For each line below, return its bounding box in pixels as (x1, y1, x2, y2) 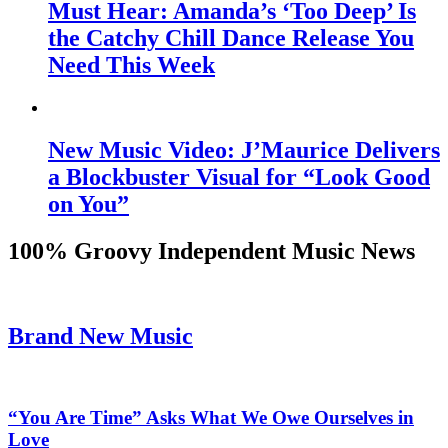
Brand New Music (8, 322, 193, 349)
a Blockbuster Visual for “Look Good (48, 164, 430, 191)
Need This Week (48, 52, 215, 79)
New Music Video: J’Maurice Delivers (48, 137, 440, 164)
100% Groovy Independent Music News (8, 238, 415, 265)
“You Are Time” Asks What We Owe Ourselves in (8, 406, 414, 428)
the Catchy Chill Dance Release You (48, 25, 414, 52)
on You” (48, 191, 129, 218)
